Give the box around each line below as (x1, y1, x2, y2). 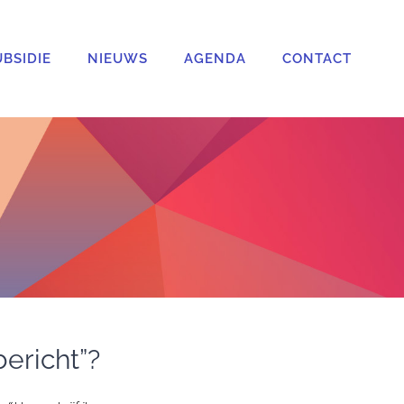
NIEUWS (87, 50, 148, 67)
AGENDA (183, 50, 246, 67)
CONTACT (281, 50, 352, 67)
